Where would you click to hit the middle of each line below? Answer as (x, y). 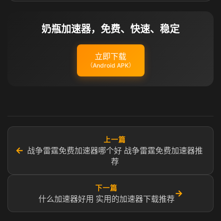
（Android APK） (110, 65)
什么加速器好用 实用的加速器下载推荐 (106, 199)
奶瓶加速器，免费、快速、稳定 (110, 29)
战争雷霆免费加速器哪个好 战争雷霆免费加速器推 (115, 150)
